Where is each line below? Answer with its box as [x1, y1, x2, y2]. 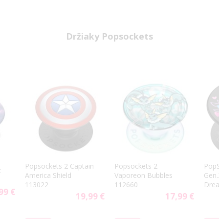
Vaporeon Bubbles [114, 170, 173, 180]
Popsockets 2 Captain [25, 161, 94, 171]
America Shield [25, 170, 71, 180]
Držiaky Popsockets [66, 30, 153, 43]
